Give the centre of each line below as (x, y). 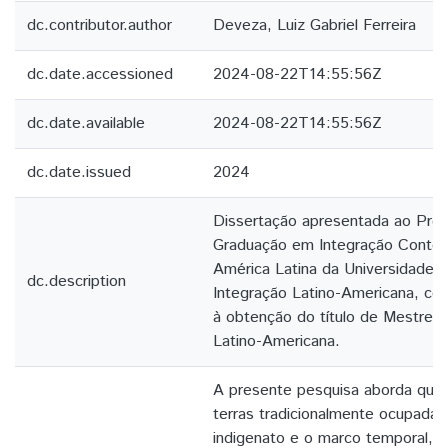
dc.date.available (86, 123)
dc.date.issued (79, 172)
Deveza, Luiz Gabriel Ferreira (314, 25)
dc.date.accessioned (100, 74)
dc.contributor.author (99, 25)
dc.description (76, 281)
